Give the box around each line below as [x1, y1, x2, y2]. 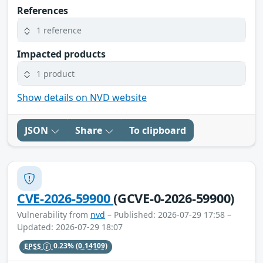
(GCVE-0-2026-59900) [113, 190, 235, 207]
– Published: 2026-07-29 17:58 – [105, 209, 231, 221]
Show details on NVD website [17, 91, 147, 104]
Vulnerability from [17, 209, 90, 221]
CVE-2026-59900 [17, 190, 114, 207]
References [17, 4, 68, 18]
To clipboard [129, 124, 186, 137]
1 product [36, 68, 75, 79]
